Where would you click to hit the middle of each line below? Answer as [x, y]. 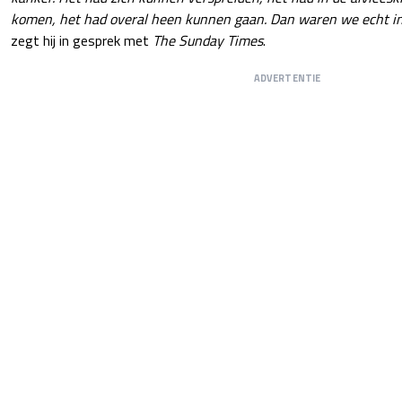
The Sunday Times [208, 40]
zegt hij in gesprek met [82, 40]
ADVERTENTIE [287, 78]
